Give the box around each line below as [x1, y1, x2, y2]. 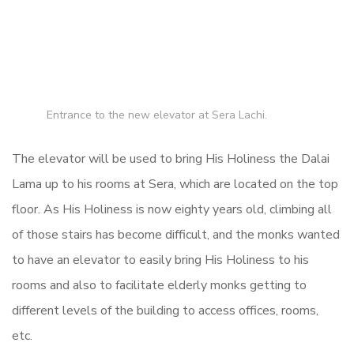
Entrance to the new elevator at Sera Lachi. [47, 107, 267, 122]
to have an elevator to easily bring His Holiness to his [12, 250, 309, 269]
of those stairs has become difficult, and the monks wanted [12, 225, 340, 243]
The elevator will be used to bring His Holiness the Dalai [12, 149, 330, 168]
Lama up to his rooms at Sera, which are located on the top [12, 175, 338, 193]
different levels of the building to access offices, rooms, [12, 301, 318, 319]
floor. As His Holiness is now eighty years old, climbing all [12, 200, 332, 218]
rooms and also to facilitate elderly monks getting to [12, 276, 307, 294]
